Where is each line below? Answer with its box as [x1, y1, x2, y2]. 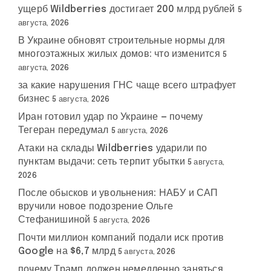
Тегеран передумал [18, 125, 109, 135]
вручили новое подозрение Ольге [18, 201, 173, 212]
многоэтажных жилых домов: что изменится [18, 49, 220, 59]
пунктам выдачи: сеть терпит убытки [18, 157, 185, 167]
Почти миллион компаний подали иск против [18, 233, 224, 243]
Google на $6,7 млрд [18, 246, 116, 256]
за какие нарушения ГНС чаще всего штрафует [18, 80, 237, 91]
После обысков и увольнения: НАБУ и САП [18, 188, 218, 198]
